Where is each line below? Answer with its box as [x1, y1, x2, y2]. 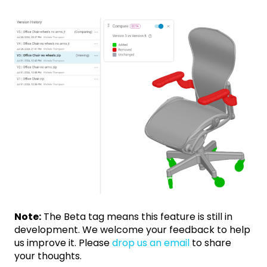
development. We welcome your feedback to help [14, 223, 250, 237]
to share [192, 236, 231, 250]
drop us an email [112, 236, 192, 250]
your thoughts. [14, 249, 82, 263]
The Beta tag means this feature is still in [41, 210, 232, 224]
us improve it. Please [14, 236, 112, 250]
